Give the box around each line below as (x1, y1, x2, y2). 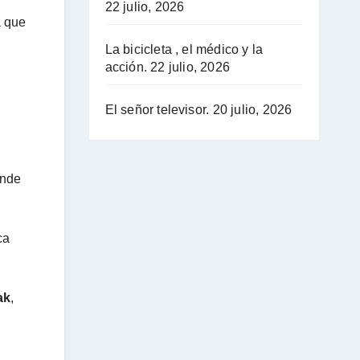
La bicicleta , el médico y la (104, 42, 264, 56)
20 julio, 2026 (212, 102, 292, 117)
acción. (104, 59, 147, 74)
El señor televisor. (104, 102, 210, 117)
